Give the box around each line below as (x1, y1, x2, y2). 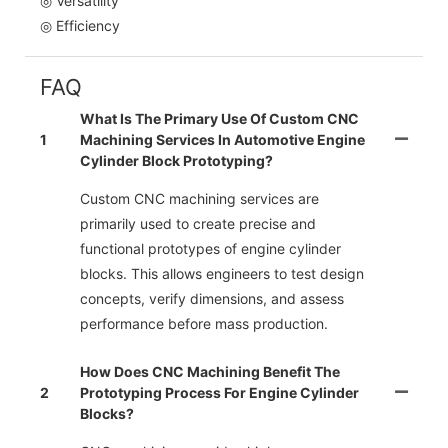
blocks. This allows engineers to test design (80, 265, 364, 283)
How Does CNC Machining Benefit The (80, 363, 340, 381)
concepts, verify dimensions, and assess (80, 290, 344, 308)
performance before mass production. (80, 315, 328, 333)
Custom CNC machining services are (80, 190, 319, 208)
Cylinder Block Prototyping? (80, 152, 273, 170)
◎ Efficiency (40, 17, 120, 35)
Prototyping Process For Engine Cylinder (80, 384, 359, 402)
